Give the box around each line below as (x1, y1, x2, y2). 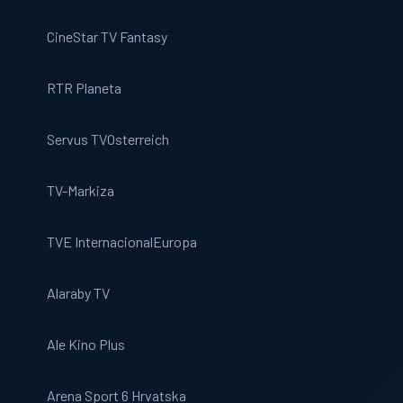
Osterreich (107, 130, 169, 148)
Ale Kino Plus (47, 336, 125, 353)
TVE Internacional (47, 233, 153, 250)
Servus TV (47, 130, 107, 148)
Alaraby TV (47, 284, 110, 301)
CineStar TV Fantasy (47, 28, 167, 45)
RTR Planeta (47, 79, 121, 96)
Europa (153, 233, 197, 250)
